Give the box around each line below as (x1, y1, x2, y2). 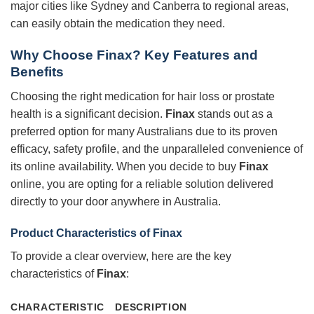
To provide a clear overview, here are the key (11, 250, 231, 263)
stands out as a (195, 107, 273, 120)
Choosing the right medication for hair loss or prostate (11, 90, 275, 102)
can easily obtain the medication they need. (11, 18, 225, 30)
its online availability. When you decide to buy (11, 160, 239, 172)
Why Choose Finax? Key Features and (11, 47, 258, 62)
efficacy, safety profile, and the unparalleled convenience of (11, 142, 303, 155)
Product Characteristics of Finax (11, 227, 182, 240)
